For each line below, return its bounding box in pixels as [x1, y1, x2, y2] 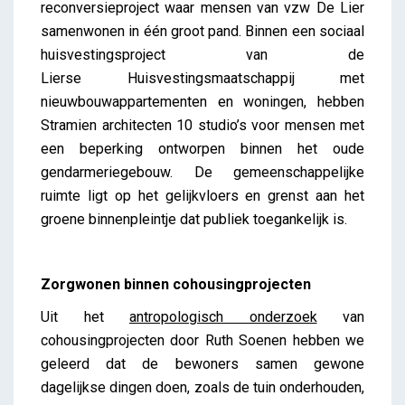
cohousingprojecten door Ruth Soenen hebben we [41, 332, 364, 350]
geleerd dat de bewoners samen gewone [41, 355, 364, 373]
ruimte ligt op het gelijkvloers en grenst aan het [41, 187, 364, 205]
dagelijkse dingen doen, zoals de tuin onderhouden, [41, 379, 364, 397]
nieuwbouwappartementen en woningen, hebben [41, 93, 364, 111]
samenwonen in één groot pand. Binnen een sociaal [41, 23, 364, 41]
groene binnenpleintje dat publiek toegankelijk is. [41, 211, 347, 229]
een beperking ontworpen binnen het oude [41, 140, 364, 158]
